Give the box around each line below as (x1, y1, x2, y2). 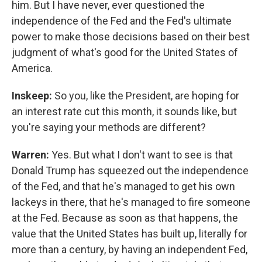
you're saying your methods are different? (12, 121, 206, 133)
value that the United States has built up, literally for (12, 227, 247, 240)
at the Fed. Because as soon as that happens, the (12, 212, 238, 224)
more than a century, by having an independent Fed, (12, 243, 247, 256)
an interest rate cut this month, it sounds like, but (12, 105, 237, 118)
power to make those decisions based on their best (12, 30, 250, 43)
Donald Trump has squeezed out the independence (12, 164, 249, 177)
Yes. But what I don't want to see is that (49, 149, 233, 161)
